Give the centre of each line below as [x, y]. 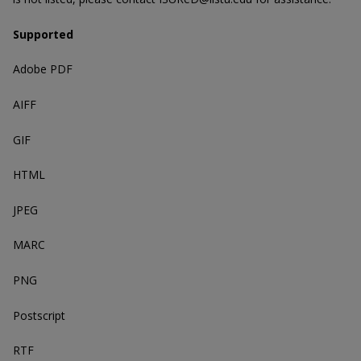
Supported [43, 34]
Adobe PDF [43, 69]
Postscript [39, 315]
